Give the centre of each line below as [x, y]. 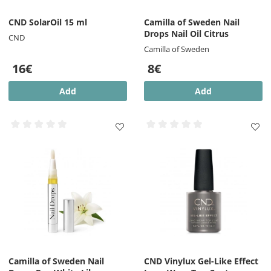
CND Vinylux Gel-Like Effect [201, 261]
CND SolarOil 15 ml [48, 22]
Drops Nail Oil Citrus [186, 34]
